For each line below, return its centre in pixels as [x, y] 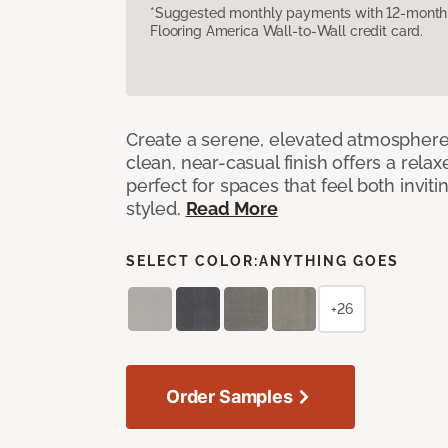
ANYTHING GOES [329, 260]
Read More [231, 208]
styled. [156, 208]
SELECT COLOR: [192, 260]
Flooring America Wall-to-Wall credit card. [287, 30]
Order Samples [229, 396]
